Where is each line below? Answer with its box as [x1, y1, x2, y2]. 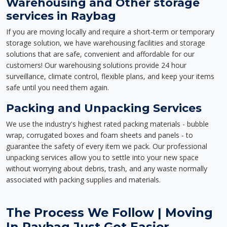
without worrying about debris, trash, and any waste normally [6, 164, 207, 173]
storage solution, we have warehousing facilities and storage [6, 38, 205, 48]
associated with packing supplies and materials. [6, 175, 161, 184]
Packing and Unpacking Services [6, 101, 202, 115]
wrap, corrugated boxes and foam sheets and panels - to [6, 130, 193, 140]
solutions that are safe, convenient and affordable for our [6, 49, 195, 59]
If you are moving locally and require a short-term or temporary [6, 27, 214, 36]
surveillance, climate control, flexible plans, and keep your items [6, 71, 214, 81]
